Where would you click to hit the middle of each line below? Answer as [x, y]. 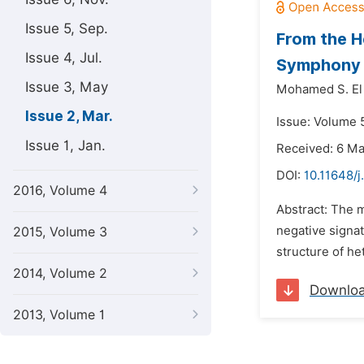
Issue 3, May [67, 87]
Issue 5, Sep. [67, 28]
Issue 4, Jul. [64, 58]
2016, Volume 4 [60, 191]
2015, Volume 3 [60, 232]
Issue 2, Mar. [69, 116]
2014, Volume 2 [60, 273]
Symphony [318, 65]
